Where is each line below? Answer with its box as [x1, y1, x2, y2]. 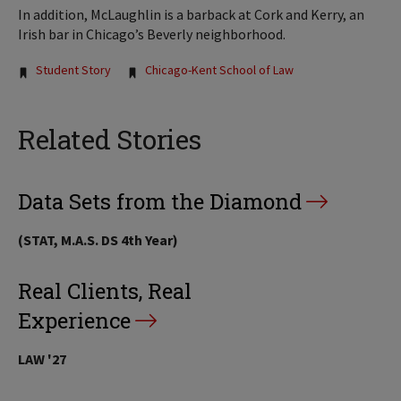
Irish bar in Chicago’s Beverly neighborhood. [18, 24, 286, 43]
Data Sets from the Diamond [18, 186, 302, 216]
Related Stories [18, 121, 201, 157]
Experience [18, 305, 131, 335]
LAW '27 [18, 349, 66, 368]
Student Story [36, 61, 111, 78]
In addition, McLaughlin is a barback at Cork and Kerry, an [18, 4, 364, 23]
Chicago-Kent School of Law [145, 61, 294, 78]
